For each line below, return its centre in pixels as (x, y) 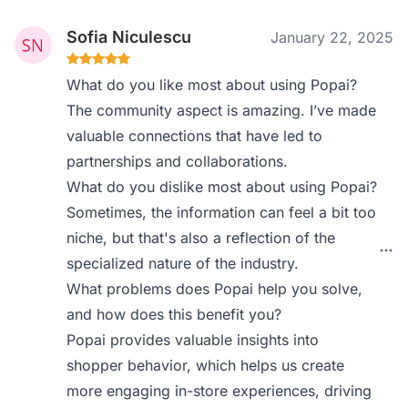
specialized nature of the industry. (183, 263)
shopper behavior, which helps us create (206, 365)
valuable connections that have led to (195, 135)
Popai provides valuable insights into (193, 339)
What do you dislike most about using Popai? (222, 186)
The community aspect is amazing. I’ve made (222, 110)
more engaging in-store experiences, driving (219, 390)
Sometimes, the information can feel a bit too (222, 212)
